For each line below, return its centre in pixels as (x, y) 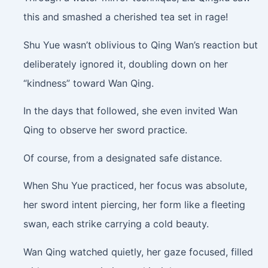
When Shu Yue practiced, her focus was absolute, (135, 186)
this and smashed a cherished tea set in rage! (125, 17)
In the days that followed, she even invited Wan (130, 111)
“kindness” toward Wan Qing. (88, 83)
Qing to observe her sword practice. (105, 130)
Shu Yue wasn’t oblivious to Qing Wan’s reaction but (140, 45)
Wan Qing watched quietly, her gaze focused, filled (138, 252)
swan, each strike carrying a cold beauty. (116, 224)
